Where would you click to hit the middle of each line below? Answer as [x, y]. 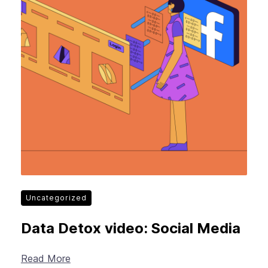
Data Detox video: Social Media [130, 229]
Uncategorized [56, 198]
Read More [45, 259]
